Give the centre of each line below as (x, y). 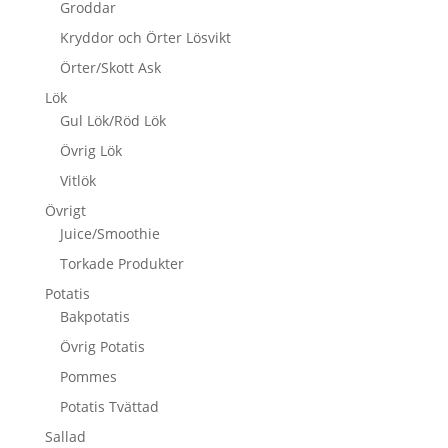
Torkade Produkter (121, 263)
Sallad (65, 436)
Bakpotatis (94, 316)
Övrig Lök (90, 150)
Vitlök (77, 180)
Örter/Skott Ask (110, 67)
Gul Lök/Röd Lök (112, 120)
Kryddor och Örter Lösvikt (145, 37)
